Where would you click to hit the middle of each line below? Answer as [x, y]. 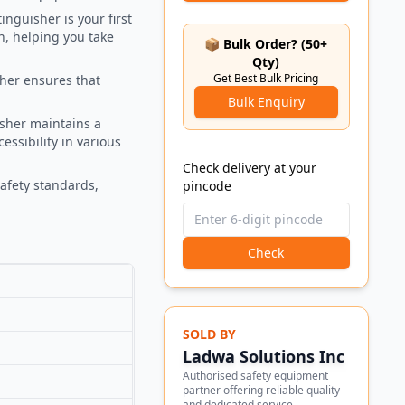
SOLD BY [209, 334]
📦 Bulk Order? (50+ [266, 43]
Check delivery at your [249, 167]
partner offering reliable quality [261, 390]
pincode [207, 185]
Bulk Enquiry [266, 101]
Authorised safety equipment [255, 375]
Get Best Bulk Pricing [266, 78]
